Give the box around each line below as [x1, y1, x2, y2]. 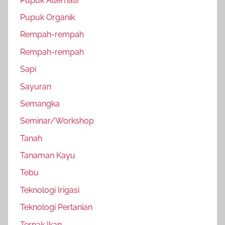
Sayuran [20, 81, 51, 91]
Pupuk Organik [20, 13, 75, 22]
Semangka [20, 98, 60, 108]
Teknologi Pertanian [20, 202, 92, 212]
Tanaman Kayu [20, 151, 75, 160]
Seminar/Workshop [20, 116, 94, 126]
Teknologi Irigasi [20, 185, 79, 195]
